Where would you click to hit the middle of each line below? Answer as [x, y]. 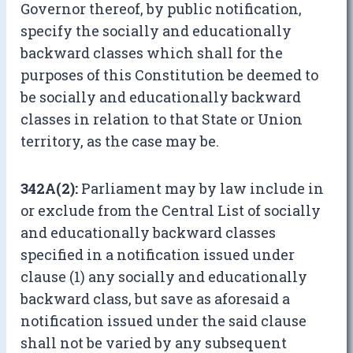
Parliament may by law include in [201, 189]
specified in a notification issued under [158, 255]
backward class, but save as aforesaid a [156, 299]
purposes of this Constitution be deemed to [170, 75]
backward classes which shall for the [152, 53]
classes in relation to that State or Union [162, 119]
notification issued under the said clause [164, 321]
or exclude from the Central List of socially [171, 211]
